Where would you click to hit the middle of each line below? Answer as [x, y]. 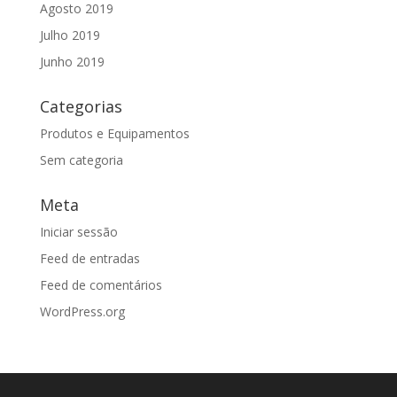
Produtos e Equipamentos [114, 133]
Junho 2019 [72, 61]
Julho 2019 [70, 35]
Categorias [81, 106]
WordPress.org [82, 311]
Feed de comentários [101, 284]
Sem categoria [81, 160]
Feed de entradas [90, 258]
